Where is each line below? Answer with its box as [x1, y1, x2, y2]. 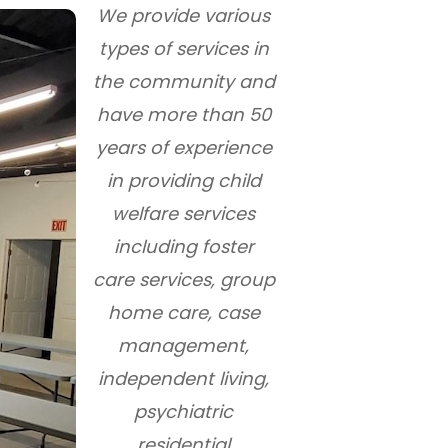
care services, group [92, 267, 275, 292]
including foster [113, 234, 254, 259]
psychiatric [134, 399, 233, 424]
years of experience [95, 135, 272, 160]
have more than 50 [96, 102, 271, 127]
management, [118, 333, 249, 358]
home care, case [107, 300, 260, 325]
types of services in [98, 36, 269, 61]
